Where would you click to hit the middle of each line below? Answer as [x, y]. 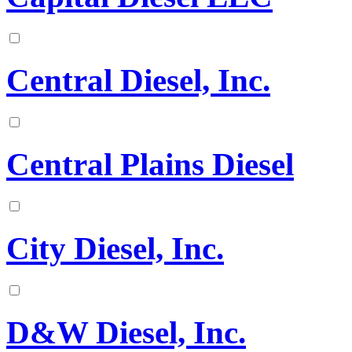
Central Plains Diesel [150, 164]
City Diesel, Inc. [115, 248]
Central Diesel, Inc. [138, 81]
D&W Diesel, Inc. [126, 332]
